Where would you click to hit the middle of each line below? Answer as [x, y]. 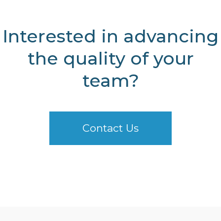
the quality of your [110, 58]
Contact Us [110, 128]
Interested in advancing [110, 36]
